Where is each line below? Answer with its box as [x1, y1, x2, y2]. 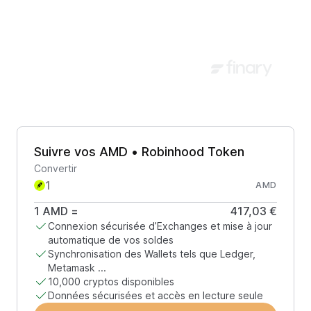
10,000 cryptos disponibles [48, 276, 174, 287]
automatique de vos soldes [48, 234, 174, 246]
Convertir [34, 162, 77, 174]
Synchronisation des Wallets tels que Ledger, [48, 248, 255, 260]
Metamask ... [48, 262, 106, 274]
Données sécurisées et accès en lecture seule [48, 289, 263, 301]
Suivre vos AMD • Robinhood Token [34, 144, 244, 159]
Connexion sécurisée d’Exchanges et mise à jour [48, 220, 272, 232]
